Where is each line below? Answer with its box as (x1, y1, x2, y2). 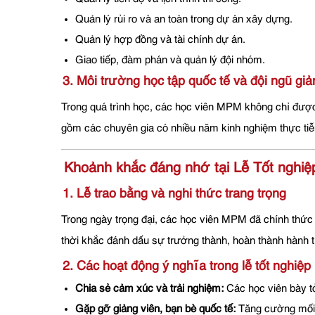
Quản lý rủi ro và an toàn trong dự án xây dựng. (75, 14, 292, 25)
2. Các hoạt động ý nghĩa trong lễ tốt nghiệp (63, 260, 311, 274)
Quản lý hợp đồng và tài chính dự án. (75, 34, 245, 46)
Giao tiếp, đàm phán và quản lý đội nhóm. (75, 55, 265, 66)
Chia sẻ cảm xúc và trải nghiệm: (75, 283, 224, 295)
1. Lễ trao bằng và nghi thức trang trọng (63, 188, 286, 201)
